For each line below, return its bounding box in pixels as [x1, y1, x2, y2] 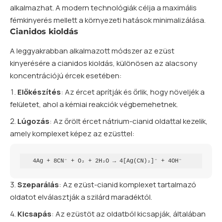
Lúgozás [17, 115, 50, 126]
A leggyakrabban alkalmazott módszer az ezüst [10, 46, 174, 56]
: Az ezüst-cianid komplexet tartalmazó [59, 179, 196, 190]
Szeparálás [17, 179, 59, 190]
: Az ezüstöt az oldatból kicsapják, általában [52, 208, 206, 219]
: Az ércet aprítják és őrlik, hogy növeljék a [61, 87, 205, 98]
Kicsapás [17, 208, 52, 219]
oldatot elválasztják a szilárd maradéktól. [10, 192, 152, 203]
